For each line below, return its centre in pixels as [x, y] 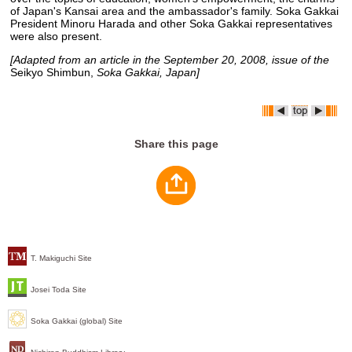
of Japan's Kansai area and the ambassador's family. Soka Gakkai [175, 11]
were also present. [57, 36]
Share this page [176, 143]
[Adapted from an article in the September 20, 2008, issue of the [170, 59]
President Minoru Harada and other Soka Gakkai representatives [172, 23]
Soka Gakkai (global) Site [77, 321]
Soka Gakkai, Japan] [147, 72]
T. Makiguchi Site [61, 258]
